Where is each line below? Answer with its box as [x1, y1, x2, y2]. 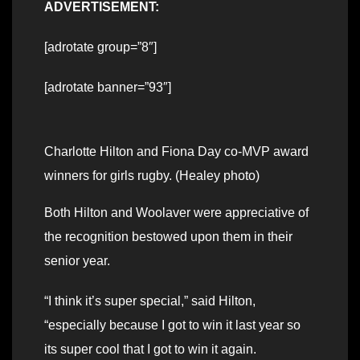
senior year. [44, 254, 110, 268]
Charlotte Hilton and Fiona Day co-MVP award [44, 145, 309, 159]
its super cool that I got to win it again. [44, 342, 256, 357]
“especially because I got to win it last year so [44, 318, 301, 333]
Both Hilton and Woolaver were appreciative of [44, 206, 309, 220]
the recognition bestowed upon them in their [44, 230, 292, 244]
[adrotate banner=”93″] [44, 80, 171, 95]
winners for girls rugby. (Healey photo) [44, 169, 260, 183]
